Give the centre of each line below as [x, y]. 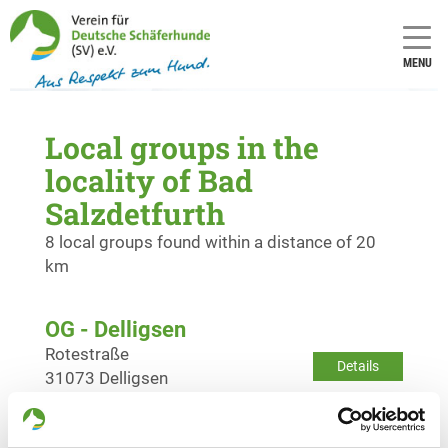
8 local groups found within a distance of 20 [210, 241]
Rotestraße [87, 353]
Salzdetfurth [135, 213]
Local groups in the [182, 147]
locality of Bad [149, 180]
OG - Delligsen [115, 329]
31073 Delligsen [106, 377]
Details [358, 365]
